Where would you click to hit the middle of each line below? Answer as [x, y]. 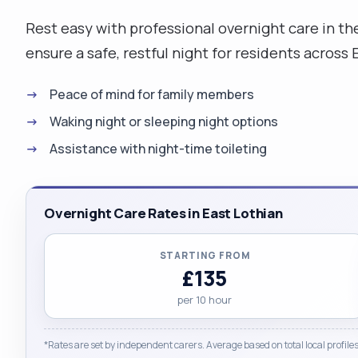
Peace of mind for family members [152, 94]
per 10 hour [205, 299]
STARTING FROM [205, 255]
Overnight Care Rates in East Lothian [163, 213]
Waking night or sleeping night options [164, 121]
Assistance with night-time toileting [158, 148]
